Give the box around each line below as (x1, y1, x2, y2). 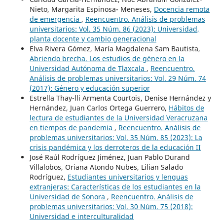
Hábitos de (168, 103, 204, 112)
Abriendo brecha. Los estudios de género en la (29, 53, 184, 63)
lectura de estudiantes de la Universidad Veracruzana (29, 112, 208, 122)
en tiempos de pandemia (29, 122, 114, 132)
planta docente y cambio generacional (29, 34, 156, 43)
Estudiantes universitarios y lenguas (67, 172, 188, 182)
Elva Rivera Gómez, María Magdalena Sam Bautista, (29, 43, 200, 53)
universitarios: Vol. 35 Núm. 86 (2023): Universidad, (29, 24, 199, 34)
